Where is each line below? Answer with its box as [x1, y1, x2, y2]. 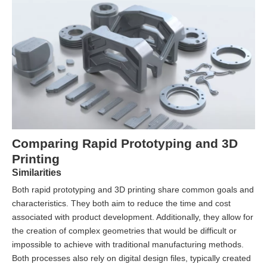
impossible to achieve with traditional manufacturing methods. [12, 240, 244, 250]
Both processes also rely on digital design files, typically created [12, 253, 251, 263]
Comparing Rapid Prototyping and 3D [12, 136, 238, 151]
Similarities [12, 167, 61, 178]
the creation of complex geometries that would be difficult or [12, 226, 237, 236]
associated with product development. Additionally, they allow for [12, 212, 253, 222]
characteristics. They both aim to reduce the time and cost [12, 198, 231, 209]
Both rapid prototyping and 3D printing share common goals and [12, 185, 254, 195]
